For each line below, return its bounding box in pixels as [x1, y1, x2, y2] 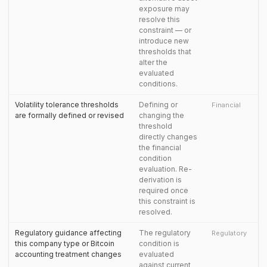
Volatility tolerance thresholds [15, 100, 119, 109]
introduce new [139, 36, 189, 45]
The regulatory [139, 228, 191, 237]
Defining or [139, 100, 178, 109]
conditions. [139, 79, 178, 88]
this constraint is [139, 197, 195, 206]
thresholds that [139, 47, 191, 56]
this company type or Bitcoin [15, 239, 114, 248]
